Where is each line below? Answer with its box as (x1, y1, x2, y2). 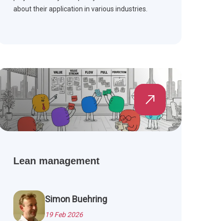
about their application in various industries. (13, 5, 147, 13)
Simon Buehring (44, 194, 107, 205)
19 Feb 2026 (44, 211, 83, 219)
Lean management (13, 155, 100, 167)
